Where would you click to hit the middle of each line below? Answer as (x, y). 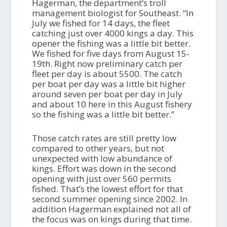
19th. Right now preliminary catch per (107, 63)
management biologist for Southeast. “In (112, 13)
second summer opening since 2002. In (109, 199)
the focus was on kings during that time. (111, 219)
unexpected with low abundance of (102, 158)
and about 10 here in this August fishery (112, 104)
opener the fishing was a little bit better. (111, 43)
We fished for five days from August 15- (110, 53)
